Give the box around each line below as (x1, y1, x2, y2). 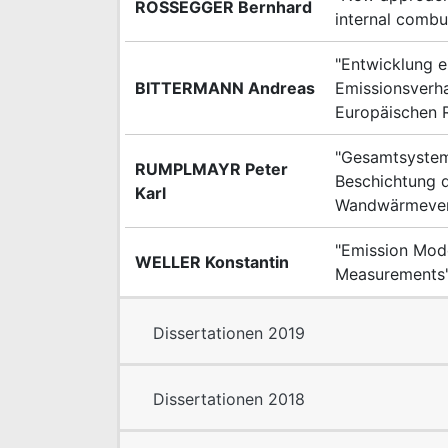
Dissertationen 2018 (153, 388, 305, 409)
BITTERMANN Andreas (135, 78, 315, 99)
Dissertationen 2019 (153, 322, 305, 343)
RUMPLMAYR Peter (135, 159, 288, 180)
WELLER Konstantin (135, 252, 289, 273)
